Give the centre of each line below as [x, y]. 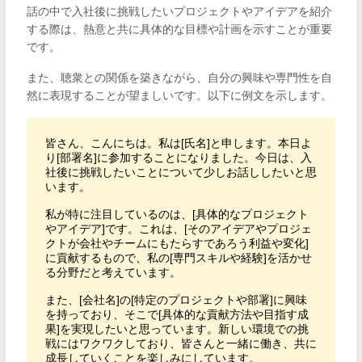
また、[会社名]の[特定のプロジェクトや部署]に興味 [176, 300]
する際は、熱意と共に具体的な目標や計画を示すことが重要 [179, 29]
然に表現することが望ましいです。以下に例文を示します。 [179, 96]
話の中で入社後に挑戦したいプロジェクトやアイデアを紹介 [179, 11]
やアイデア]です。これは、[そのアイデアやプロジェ [178, 229]
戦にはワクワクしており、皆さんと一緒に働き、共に [181, 344]
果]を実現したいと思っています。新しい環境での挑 [177, 329]
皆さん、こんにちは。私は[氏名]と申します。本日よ [178, 143]
